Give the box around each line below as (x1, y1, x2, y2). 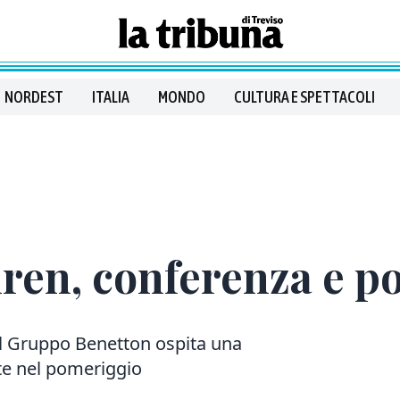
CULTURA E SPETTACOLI (234, 87, 375, 106)
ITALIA (92, 87, 129, 106)
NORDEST (4, 87, 63, 106)
